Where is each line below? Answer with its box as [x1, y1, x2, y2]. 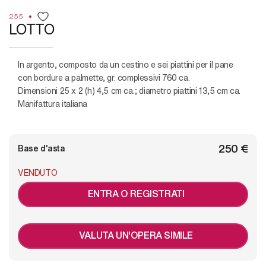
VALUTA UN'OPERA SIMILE [78, 228, 194, 242]
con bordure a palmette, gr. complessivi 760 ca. [18, 71, 190, 84]
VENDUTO [18, 166, 58, 179]
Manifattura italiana [18, 97, 87, 110]
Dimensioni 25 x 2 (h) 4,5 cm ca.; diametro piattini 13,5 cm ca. [18, 84, 240, 97]
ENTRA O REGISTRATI [87, 186, 185, 201]
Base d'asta [18, 142, 65, 154]
